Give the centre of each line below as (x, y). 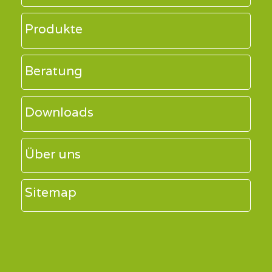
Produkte (54, 29)
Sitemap (51, 192)
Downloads (59, 112)
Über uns (53, 154)
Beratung (54, 70)
